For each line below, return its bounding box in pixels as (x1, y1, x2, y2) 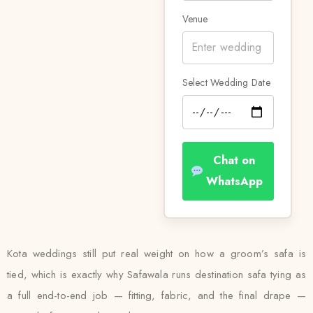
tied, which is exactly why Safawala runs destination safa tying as (7, 267, 306, 282)
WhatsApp (205, 173, 263, 189)
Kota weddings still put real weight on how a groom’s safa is (7, 246, 306, 261)
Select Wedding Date (182, 75, 270, 89)
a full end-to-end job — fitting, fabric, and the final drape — (7, 288, 306, 303)
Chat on (213, 152, 256, 168)
